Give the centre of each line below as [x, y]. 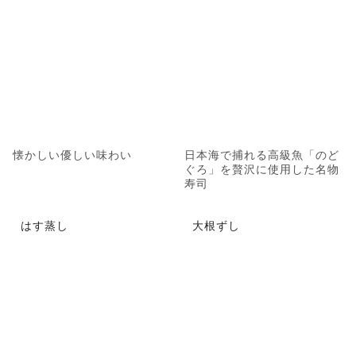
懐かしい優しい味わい [72, 154]
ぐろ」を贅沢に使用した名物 [262, 168]
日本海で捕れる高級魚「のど [262, 154]
